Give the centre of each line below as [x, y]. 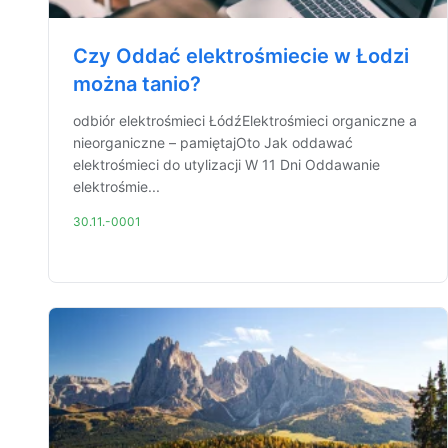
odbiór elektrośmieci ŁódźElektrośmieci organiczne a [245, 120]
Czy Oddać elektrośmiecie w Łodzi [241, 56]
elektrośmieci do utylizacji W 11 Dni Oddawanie [226, 164]
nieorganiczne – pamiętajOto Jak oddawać [213, 142]
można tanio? [137, 84]
